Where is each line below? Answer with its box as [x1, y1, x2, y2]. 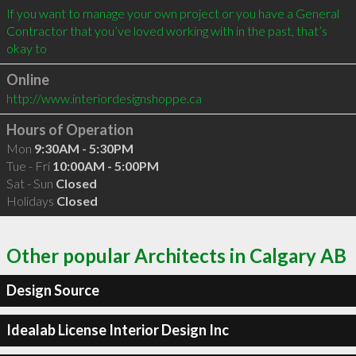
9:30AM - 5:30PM [33, 141, 133, 156]
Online [6, 71, 49, 88]
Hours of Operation [6, 121, 133, 138]
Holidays [6, 193, 56, 208]
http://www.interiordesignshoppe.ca [6, 91, 202, 106]
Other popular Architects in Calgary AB [6, 243, 346, 267]
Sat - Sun [6, 176, 56, 191]
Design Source [6, 281, 99, 299]
